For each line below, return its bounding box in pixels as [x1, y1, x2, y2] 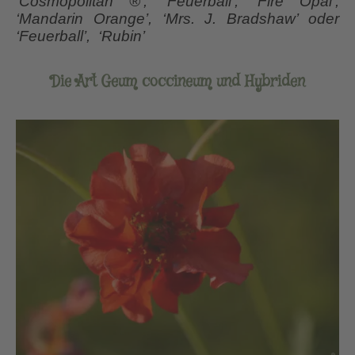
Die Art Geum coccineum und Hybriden [50, 71, 305, 94]
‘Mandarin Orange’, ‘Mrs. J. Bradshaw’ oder [16, 10, 339, 28]
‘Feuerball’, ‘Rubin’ [16, 28, 148, 45]
